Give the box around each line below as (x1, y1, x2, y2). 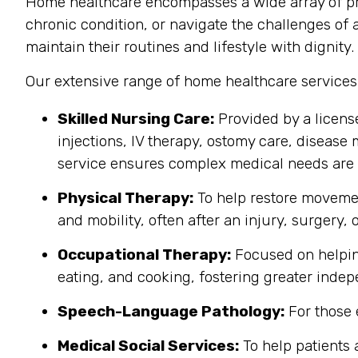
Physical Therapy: (58, 189, 193, 207)
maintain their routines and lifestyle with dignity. (26, 38, 354, 56)
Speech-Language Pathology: (58, 302, 284, 320)
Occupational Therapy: (58, 245, 231, 264)
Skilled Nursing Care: (58, 109, 214, 128)
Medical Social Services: (58, 336, 239, 355)
